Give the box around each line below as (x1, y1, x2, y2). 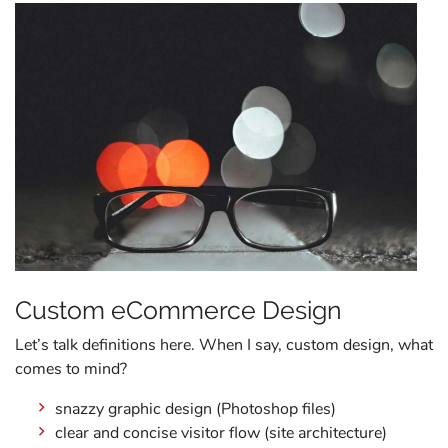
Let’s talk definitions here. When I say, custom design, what (15, 334, 433, 357)
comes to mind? (15, 358, 127, 381)
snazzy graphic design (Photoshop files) (55, 398, 337, 421)
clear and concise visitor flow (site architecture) (55, 422, 388, 445)
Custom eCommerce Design (15, 295, 342, 326)
